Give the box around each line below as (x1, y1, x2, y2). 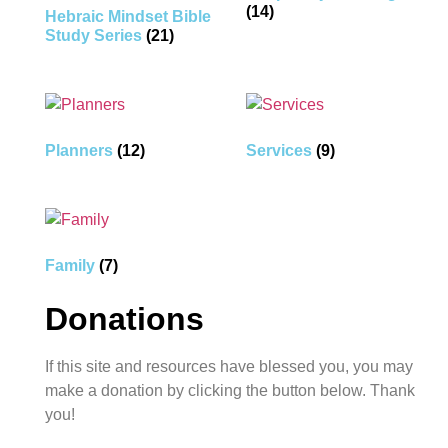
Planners (44, 141, 117, 159)
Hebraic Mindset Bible (44, 7, 211, 25)
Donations (44, 300, 204, 337)
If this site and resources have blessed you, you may (44, 357, 413, 375)
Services (246, 141, 317, 159)
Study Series (44, 26, 146, 44)
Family (44, 256, 99, 274)
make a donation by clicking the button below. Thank (44, 381, 415, 399)
